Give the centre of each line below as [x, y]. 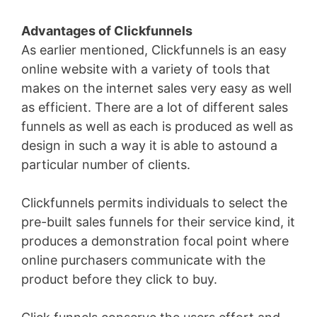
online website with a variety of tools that [146, 69]
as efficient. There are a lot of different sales [155, 108]
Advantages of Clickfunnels [107, 31]
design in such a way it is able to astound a [149, 146]
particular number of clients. [106, 165]
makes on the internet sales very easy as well [156, 88]
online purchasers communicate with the [143, 260]
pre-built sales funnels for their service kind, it [158, 222]
